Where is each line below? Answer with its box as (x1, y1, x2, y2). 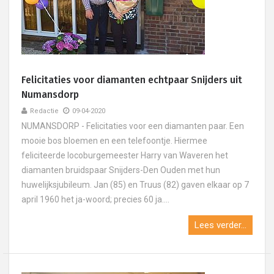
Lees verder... (194, 220, 246, 231)
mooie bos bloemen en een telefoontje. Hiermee (21, 136, 207, 146)
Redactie (30, 107, 59, 115)
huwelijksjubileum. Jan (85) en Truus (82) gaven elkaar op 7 (21, 180, 249, 190)
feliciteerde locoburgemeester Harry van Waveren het (21, 150, 228, 160)
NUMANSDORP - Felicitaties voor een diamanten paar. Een (21, 121, 244, 131)
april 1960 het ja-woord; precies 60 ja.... (21, 194, 169, 204)
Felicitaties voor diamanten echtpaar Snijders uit (21, 74, 242, 86)
